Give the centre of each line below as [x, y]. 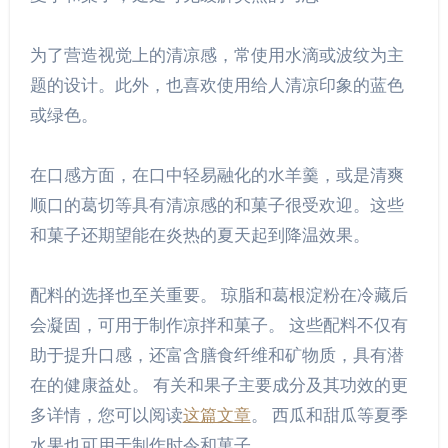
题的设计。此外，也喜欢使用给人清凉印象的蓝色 [216, 85]
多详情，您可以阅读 [106, 415]
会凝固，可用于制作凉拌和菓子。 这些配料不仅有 [218, 325]
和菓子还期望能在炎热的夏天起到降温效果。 [199, 235]
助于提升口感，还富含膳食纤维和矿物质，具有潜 [216, 355]
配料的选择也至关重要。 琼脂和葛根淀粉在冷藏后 [218, 295]
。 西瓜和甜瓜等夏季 [329, 415]
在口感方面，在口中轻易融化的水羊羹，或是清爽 [216, 175]
